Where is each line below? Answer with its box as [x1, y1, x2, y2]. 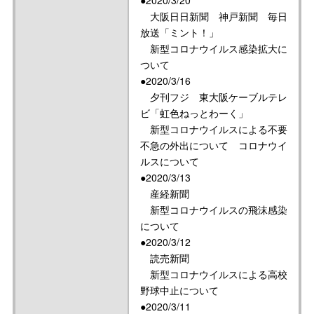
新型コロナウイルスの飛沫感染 [140, 203, 287, 217]
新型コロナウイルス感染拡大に [140, 41, 287, 55]
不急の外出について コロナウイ [140, 138, 287, 152]
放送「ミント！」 [140, 25, 219, 39]
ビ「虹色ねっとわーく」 [140, 106, 248, 120]
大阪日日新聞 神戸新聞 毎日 [140, 9, 287, 23]
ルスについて [140, 154, 199, 168]
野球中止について [140, 283, 219, 297]
